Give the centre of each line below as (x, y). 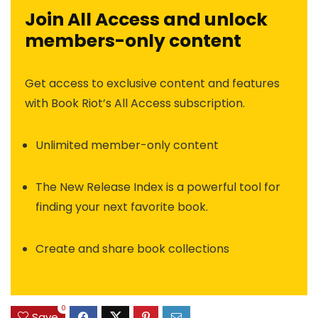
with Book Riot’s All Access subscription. (135, 103)
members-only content (133, 40)
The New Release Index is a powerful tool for (158, 187)
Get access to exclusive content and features (152, 83)
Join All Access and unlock (146, 19)
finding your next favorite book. (122, 207)
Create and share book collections (132, 248)
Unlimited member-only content (127, 145)
